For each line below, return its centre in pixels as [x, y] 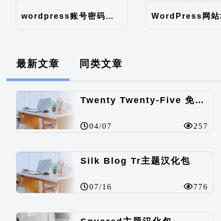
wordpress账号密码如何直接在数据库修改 [110, 16]
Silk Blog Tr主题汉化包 [136, 161]
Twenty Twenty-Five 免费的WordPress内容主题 [200, 100]
